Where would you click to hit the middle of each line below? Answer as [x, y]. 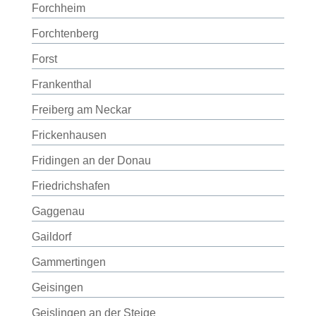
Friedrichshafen [71, 186]
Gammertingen [68, 262]
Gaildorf [51, 237]
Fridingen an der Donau [91, 160]
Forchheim [58, 8]
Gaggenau [58, 211]
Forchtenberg [65, 34]
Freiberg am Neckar [81, 110]
